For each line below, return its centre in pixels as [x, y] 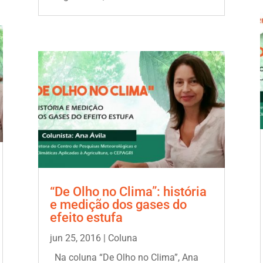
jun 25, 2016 [75, 238]
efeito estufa [86, 217]
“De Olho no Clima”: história [128, 191]
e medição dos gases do [118, 204]
